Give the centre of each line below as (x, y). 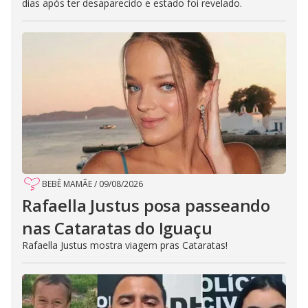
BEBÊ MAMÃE (67, 184)
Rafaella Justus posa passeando (146, 205)
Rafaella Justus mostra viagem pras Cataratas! (125, 245)
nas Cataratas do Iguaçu (117, 228)
